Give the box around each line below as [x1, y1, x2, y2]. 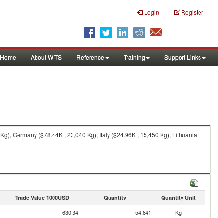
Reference [76, 53, 104, 61]
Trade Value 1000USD [15, 194, 69, 201]
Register [181, 8, 203, 16]
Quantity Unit [161, 194, 196, 201]
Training [124, 53, 145, 61]
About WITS [31, 53, 62, 61]
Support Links [164, 53, 201, 61]
